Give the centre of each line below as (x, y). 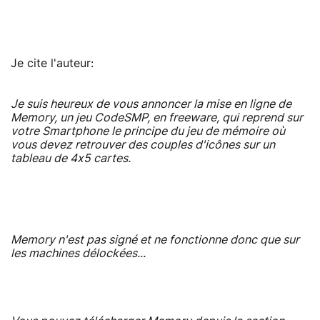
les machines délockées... (78, 253)
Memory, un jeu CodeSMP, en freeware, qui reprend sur (157, 117)
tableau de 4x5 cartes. (71, 158)
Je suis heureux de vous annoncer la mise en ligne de (151, 104)
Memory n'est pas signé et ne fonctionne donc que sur (155, 240)
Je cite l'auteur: (52, 63)
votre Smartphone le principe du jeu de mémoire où (148, 131)
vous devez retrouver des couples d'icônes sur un (143, 145)
